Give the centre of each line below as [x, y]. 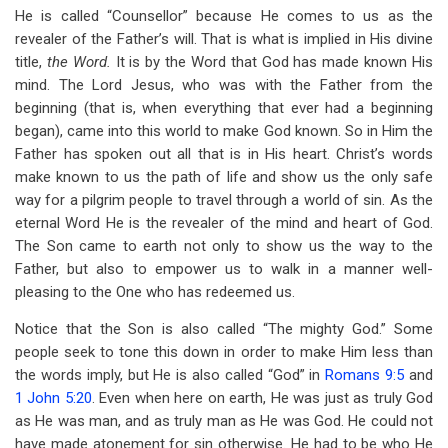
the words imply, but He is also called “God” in [170, 375]
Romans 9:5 [365, 375]
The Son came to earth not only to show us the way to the [224, 246]
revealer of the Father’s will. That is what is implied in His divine [224, 39]
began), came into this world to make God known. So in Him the [224, 131]
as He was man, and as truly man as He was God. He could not [224, 421]
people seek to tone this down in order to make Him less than [224, 352]
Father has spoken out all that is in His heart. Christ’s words [224, 154]
